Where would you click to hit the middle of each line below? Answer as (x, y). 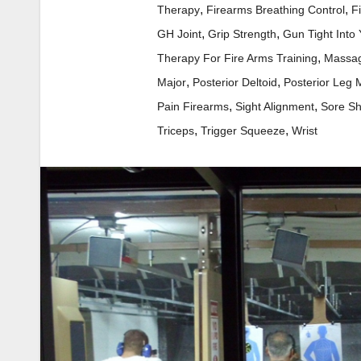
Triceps (176, 131)
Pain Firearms (193, 107)
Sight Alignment (275, 107)
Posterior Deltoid (235, 83)
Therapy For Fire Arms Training (237, 58)
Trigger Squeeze (243, 131)
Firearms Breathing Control (276, 10)
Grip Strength (242, 34)
